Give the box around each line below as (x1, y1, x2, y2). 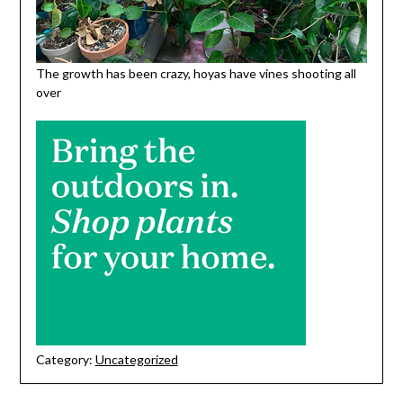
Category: (35, 351, 93, 367)
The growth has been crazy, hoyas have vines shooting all (36, 65, 356, 81)
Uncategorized (94, 351, 178, 367)
